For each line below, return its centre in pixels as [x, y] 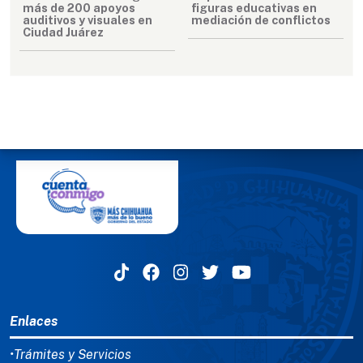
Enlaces [34, 321]
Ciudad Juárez [63, 32]
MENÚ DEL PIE [61, 301]
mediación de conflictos [261, 19]
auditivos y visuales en [88, 19]
